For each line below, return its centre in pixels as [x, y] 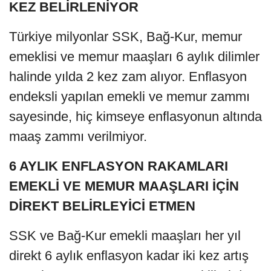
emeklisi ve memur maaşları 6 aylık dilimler [134, 57]
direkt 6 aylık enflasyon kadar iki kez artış [129, 256]
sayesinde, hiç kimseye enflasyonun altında [135, 117]
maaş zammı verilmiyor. [78, 137]
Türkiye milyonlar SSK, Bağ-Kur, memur [126, 37]
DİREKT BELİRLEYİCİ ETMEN [102, 206]
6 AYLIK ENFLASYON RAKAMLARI [119, 166]
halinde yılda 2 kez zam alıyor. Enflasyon [128, 77]
